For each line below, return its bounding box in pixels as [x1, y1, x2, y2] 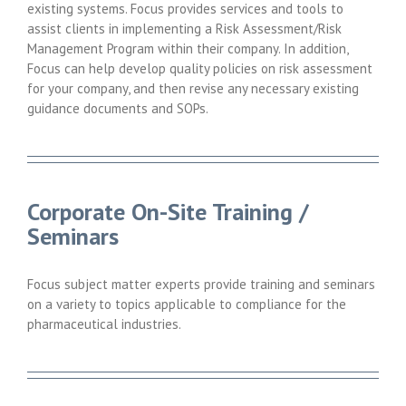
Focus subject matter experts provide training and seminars [27, 275, 375, 294]
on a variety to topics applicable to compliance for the [27, 295, 346, 314]
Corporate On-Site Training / [27, 197, 309, 227]
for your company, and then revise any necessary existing [27, 80, 359, 98]
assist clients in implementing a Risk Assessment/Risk [27, 20, 342, 38]
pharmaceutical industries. [27, 315, 181, 333]
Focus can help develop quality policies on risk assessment [27, 60, 372, 78]
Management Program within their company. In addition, [27, 40, 348, 58]
